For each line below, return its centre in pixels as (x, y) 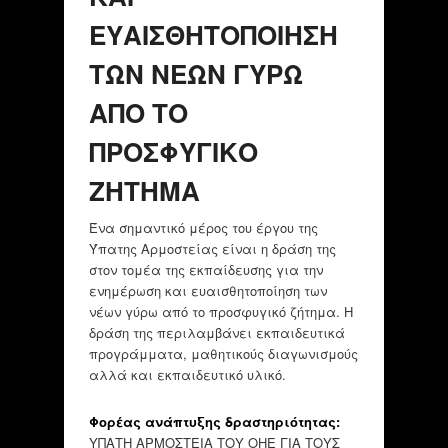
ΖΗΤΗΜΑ (144, 190)
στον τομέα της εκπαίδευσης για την (205, 270)
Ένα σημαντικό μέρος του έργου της (203, 228)
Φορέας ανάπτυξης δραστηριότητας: (216, 422)
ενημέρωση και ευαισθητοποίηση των (207, 291)
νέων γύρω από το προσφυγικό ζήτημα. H (220, 312)
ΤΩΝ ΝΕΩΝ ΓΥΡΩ (195, 73)
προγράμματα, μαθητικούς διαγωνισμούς (223, 354)
